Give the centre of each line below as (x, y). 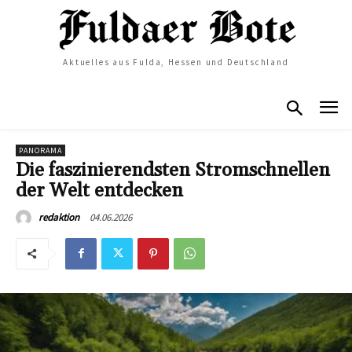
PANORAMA (40, 150)
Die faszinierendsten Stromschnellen (173, 170)
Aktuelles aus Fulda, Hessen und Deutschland (176, 62)
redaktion (59, 217)
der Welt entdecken (99, 191)
